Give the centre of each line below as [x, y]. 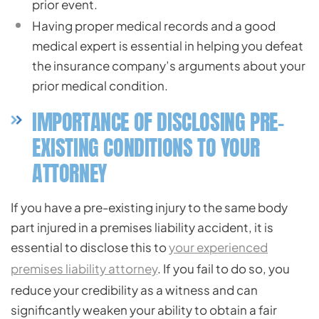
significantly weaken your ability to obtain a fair [144, 310]
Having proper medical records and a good [154, 26]
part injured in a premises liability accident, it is [142, 227]
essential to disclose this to [90, 247]
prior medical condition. [100, 85]
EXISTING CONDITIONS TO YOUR [146, 148]
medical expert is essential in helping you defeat [168, 46]
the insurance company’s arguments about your [169, 66]
